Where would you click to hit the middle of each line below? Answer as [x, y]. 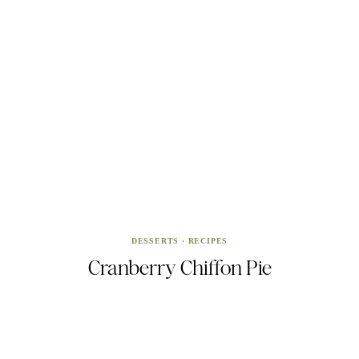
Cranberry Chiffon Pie [179, 267]
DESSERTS [155, 240]
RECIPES [208, 240]
